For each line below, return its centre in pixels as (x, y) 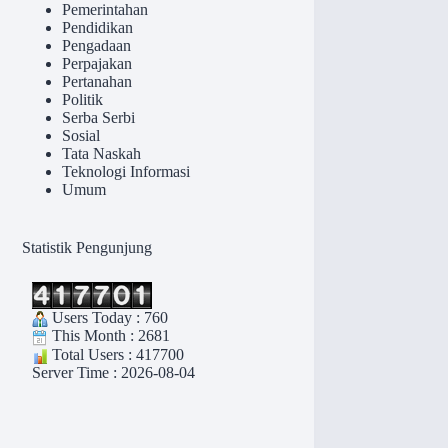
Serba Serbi (99, 118)
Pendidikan (98, 28)
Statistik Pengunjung (87, 248)
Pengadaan (97, 46)
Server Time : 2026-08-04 (114, 373)
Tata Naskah (102, 154)
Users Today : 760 (108, 318)
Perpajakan (97, 64)
